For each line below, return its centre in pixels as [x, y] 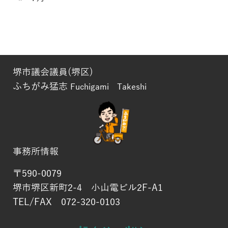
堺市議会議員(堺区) [53, 72]
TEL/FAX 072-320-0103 [66, 202]
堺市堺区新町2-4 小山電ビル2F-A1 [88, 188]
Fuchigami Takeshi [108, 87]
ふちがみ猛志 [40, 86]
